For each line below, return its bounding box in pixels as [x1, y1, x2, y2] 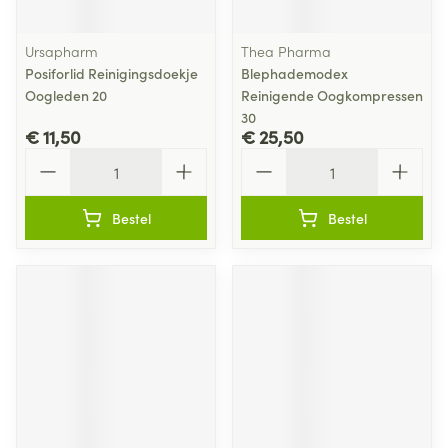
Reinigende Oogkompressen [241, 85, 423, 105]
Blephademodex [241, 63, 348, 83]
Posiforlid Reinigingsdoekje [25, 63, 198, 83]
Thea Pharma [241, 41, 331, 61]
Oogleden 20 [25, 85, 107, 105]
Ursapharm [25, 41, 98, 61]
